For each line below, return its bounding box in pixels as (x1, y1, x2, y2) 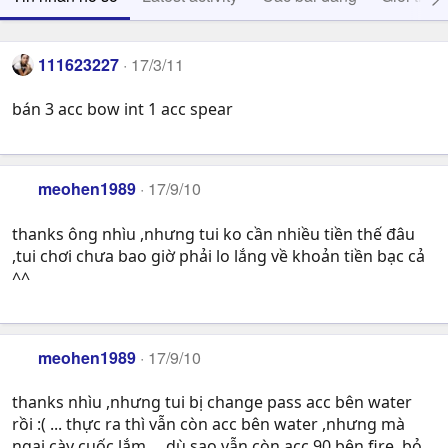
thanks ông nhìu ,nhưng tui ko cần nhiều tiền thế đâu (12, 222, 415, 245)
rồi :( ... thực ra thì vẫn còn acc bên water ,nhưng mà (12, 413, 405, 436)
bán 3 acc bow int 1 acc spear (12, 98, 233, 121)
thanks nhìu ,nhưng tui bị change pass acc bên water (12, 391, 412, 414)
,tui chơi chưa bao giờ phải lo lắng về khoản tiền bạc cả (12, 244, 425, 267)
